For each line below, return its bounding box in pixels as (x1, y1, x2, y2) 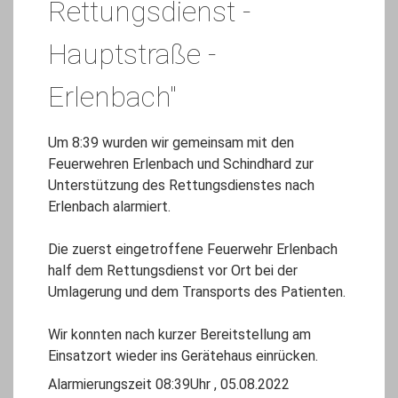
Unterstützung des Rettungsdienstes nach (48, 177, 314, 195)
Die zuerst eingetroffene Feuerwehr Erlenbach (48, 241, 338, 259)
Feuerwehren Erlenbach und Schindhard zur (48, 155, 314, 173)
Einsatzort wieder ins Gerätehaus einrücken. (48, 347, 318, 365)
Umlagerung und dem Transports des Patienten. (48, 283, 346, 301)
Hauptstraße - (48, 37, 216, 72)
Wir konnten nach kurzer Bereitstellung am (48, 326, 311, 344)
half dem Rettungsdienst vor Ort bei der (48, 262, 298, 280)
